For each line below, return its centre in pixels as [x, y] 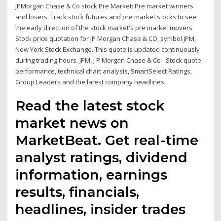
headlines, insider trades [101, 209]
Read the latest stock [90, 106]
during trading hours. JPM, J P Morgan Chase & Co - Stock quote [109, 60]
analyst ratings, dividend [102, 158]
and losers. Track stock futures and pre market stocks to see [106, 17]
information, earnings [92, 175]
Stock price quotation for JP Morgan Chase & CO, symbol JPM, [106, 38]
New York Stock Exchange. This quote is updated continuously [108, 49]
